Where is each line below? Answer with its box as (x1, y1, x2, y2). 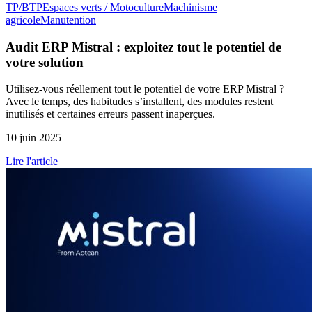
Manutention (40, 14, 96, 26)
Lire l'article (6, 155, 58, 168)
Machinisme (164, 1, 217, 13)
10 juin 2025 (6, 132, 61, 144)
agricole (6, 14, 40, 26)
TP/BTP (6, 1, 42, 13)
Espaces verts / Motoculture (42, 1, 164, 13)
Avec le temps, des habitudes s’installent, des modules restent (6, 95, 273, 108)
